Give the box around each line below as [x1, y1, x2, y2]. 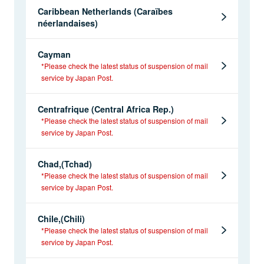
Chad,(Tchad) [38, 157, 92, 170]
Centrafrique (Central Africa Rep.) [38, 103, 182, 115]
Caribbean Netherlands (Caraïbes [38, 5, 173, 17]
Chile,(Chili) [38, 212, 85, 225]
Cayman [38, 48, 71, 60]
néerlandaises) [38, 16, 98, 29]
